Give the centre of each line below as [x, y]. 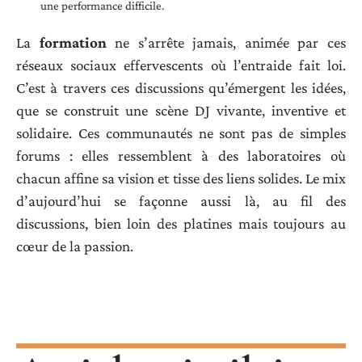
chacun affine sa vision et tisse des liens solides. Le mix [181, 179]
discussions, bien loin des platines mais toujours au [181, 224]
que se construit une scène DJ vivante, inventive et [181, 111]
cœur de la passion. [75, 246]
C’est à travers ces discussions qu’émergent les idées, [181, 88]
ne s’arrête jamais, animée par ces [226, 43]
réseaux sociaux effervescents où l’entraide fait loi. [181, 65]
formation [73, 43]
